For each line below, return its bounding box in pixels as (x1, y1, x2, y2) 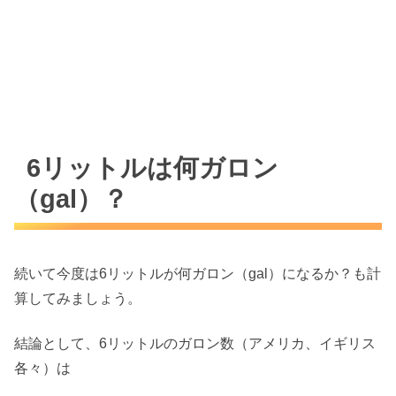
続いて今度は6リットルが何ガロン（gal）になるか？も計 (14, 266, 381, 282)
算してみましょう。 (14, 291, 141, 307)
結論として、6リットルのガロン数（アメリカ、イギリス (14, 335, 376, 351)
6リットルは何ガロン (27, 154, 279, 183)
